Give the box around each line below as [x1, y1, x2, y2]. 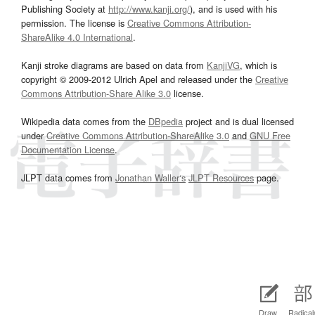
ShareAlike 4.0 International [21, 30, 133, 44]
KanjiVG [207, 58, 240, 72]
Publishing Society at [21, 1, 108, 15]
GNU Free [250, 128, 290, 142]
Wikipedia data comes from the [21, 114, 148, 128]
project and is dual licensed [183, 114, 294, 128]
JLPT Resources [188, 170, 254, 184]
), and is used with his [190, 1, 277, 15]
